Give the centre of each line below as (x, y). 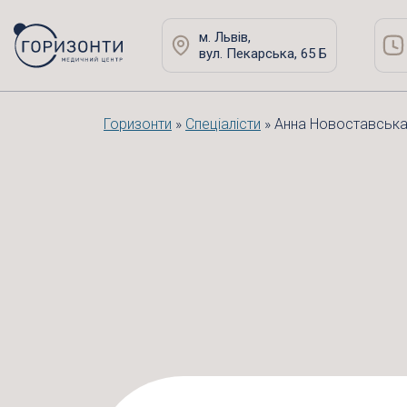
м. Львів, (224, 37)
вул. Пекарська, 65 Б (263, 54)
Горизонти (138, 124)
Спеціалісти (223, 124)
